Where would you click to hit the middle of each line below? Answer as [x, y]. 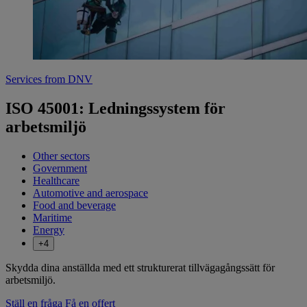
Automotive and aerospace [90, 193]
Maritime [52, 218]
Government [60, 169]
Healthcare [56, 181]
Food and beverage [74, 206]
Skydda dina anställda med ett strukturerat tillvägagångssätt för [140, 268]
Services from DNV [49, 79]
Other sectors [61, 156]
